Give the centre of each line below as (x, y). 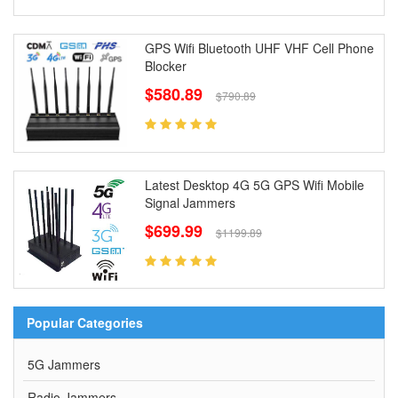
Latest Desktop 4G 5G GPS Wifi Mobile (254, 184)
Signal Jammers (190, 202)
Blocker (165, 65)
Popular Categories (85, 323)
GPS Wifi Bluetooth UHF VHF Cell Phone (259, 48)
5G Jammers (64, 365)
